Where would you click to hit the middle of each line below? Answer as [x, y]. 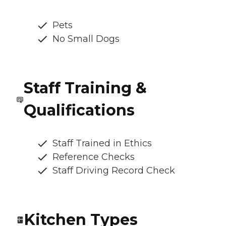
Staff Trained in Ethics [102, 143]
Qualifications [79, 110]
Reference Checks [94, 157]
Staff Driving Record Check [114, 170]
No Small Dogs [86, 39]
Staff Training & [85, 88]
